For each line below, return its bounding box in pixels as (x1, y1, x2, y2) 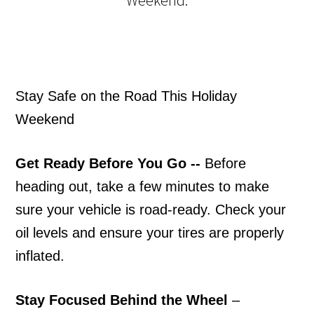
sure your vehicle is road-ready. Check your (15, 202, 287, 218)
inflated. (15, 248, 65, 264)
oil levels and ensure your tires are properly (15, 225, 285, 241)
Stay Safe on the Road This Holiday (15, 88, 238, 104)
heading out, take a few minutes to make (15, 179, 270, 195)
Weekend (15, 111, 75, 128)
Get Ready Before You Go (15, 156, 187, 172)
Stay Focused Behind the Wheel (15, 292, 228, 308)
